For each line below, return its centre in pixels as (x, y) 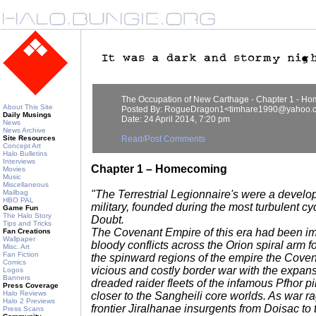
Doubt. (108, 220)
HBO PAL (18, 200)
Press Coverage (31, 285)
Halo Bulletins (25, 153)
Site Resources (29, 138)
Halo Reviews (25, 293)
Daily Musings (27, 115)
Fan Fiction (21, 254)
